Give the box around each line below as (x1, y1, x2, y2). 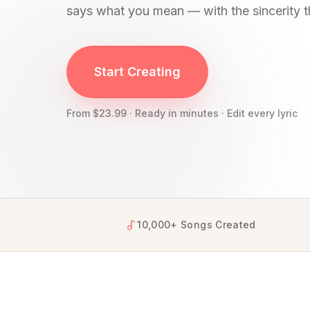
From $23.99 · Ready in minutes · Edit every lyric (66, 107, 298, 119)
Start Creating (94, 64, 181, 79)
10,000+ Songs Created (137, 219, 256, 230)
